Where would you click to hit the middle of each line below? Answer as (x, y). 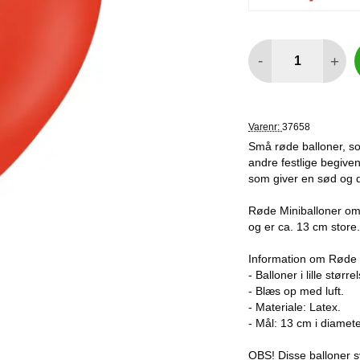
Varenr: (265, 127)
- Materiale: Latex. (295, 307)
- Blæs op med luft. (296, 291)
